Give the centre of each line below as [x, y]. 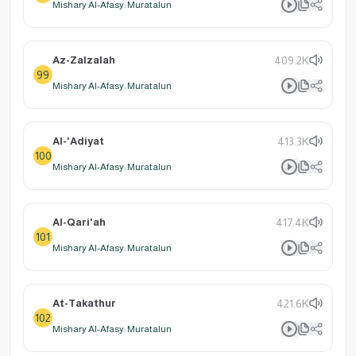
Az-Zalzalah [84, 60]
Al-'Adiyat [78, 141]
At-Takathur [84, 303]
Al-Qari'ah [79, 222]
